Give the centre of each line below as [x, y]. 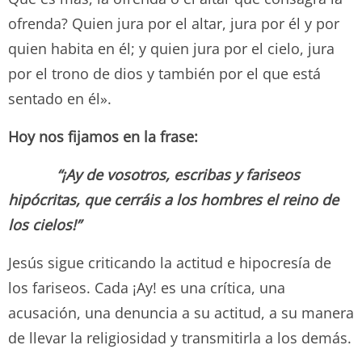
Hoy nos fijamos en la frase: [103, 136]
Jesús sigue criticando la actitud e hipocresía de [170, 262]
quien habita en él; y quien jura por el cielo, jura [171, 48]
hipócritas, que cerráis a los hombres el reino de [173, 199]
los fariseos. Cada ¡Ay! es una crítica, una [147, 287]
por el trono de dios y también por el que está [164, 73]
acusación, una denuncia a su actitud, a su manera [181, 312]
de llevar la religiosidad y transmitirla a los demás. [180, 337]
